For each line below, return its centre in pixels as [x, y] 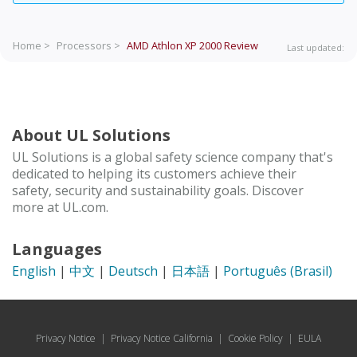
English [34, 271]
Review [241, 46]
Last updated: [316, 48]
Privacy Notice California [162, 338]
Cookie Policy [255, 338]
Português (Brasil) [278, 271]
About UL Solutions [91, 135]
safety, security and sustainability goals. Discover [158, 190]
